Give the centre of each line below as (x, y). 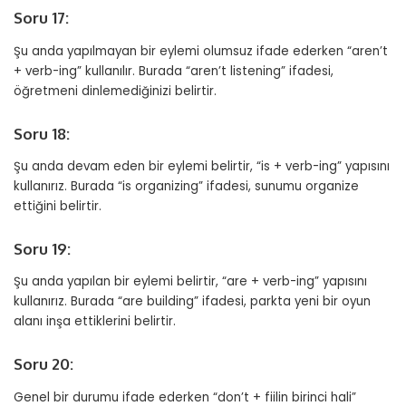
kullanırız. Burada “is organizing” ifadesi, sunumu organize (186, 186)
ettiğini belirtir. (58, 206)
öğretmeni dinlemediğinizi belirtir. (115, 91)
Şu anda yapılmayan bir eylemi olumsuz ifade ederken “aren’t (201, 51)
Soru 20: (43, 364)
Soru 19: (42, 248)
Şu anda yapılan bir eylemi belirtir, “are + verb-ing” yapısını (190, 282)
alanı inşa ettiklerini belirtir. (95, 322)
